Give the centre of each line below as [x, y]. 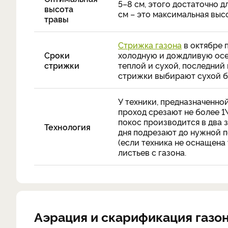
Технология [67, 127]
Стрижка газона [150, 45]
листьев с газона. [153, 152]
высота [59, 9]
